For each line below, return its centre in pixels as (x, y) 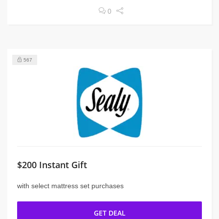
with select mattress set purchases (70, 186)
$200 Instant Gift (52, 165)
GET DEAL (109, 213)
